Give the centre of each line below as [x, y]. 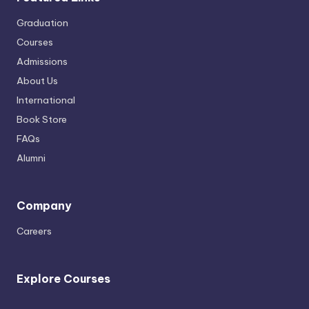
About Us [37, 81]
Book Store [42, 120]
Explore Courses [63, 279]
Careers [34, 231]
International [46, 100]
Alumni [31, 158]
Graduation [42, 23]
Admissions [42, 62]
